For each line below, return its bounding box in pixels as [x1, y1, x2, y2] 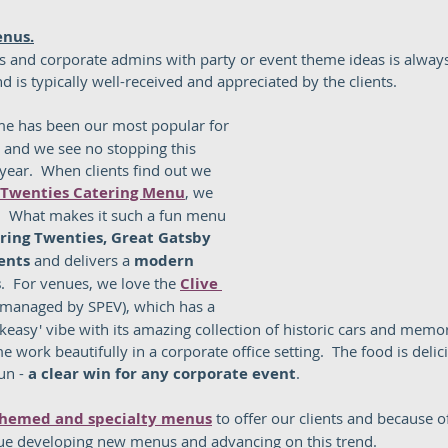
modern [134, 250, 198, 271]
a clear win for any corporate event [28, 363, 296, 384]
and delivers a [30, 250, 134, 270]
